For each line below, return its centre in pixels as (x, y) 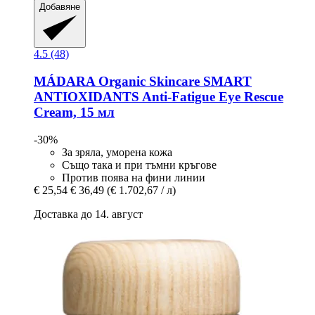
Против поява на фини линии (134, 177)
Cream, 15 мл (74, 112)
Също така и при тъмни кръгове (139, 165)
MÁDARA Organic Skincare (117, 82)
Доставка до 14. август (88, 214)
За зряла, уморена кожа (117, 152)
